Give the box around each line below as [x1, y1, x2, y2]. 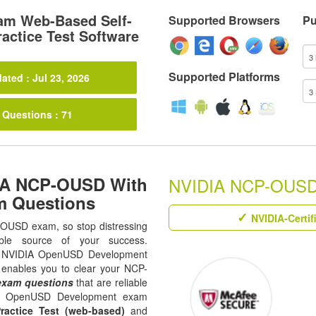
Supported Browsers [169, 12, 280, 28]
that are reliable [73, 275, 148, 289]
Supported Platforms [169, 68, 280, 85]
